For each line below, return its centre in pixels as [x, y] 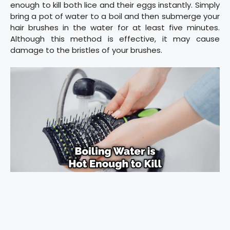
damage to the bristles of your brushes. [86, 50]
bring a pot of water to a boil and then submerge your [115, 16]
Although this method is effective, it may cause [115, 39]
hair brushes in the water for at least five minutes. [115, 27]
